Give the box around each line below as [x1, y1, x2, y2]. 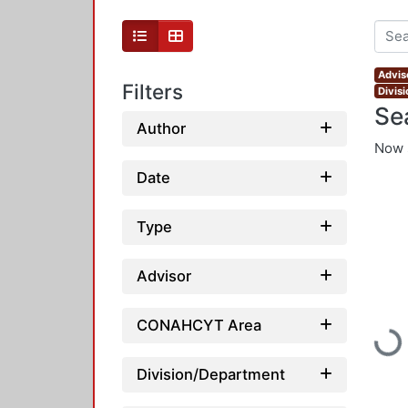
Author [137, 118, 186, 138]
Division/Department [137, 364, 285, 383]
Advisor [137, 266, 191, 285]
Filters [122, 79, 183, 105]
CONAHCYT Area [137, 315, 261, 334]
